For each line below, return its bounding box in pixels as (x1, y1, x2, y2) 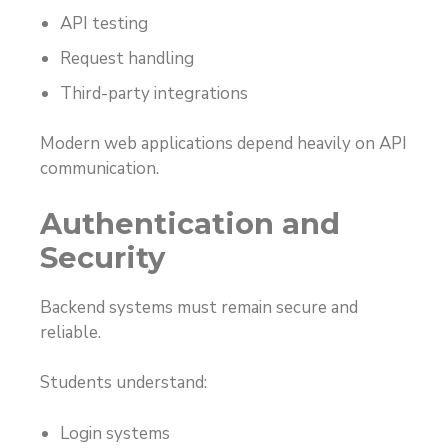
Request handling (60, 46, 194, 70)
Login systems (60, 421, 170, 445)
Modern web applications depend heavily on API (40, 132, 407, 156)
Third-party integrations (60, 81, 248, 105)
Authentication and (40, 205, 340, 241)
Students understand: (40, 371, 207, 395)
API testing (60, 11, 148, 35)
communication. (40, 157, 159, 181)
